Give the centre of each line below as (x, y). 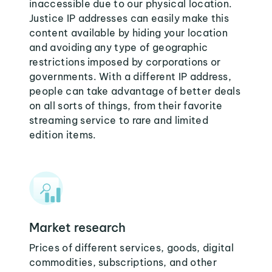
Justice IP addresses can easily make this (129, 18)
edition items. (63, 135)
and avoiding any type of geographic (119, 47)
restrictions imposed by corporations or (125, 62)
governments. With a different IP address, (131, 76)
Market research (77, 227)
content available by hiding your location (129, 33)
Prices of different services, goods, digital (132, 248)
